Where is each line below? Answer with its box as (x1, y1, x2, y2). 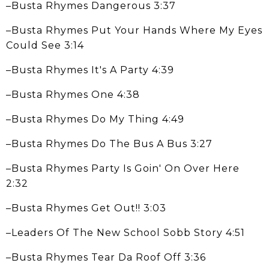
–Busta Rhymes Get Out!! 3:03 (6, 202, 166, 214)
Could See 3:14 (6, 39, 84, 51)
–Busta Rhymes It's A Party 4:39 (6, 64, 174, 76)
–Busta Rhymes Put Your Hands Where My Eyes (6, 24, 262, 36)
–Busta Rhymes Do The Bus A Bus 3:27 (6, 138, 213, 150)
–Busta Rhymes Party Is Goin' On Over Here (6, 162, 240, 174)
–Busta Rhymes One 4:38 (6, 88, 140, 100)
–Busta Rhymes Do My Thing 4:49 (6, 113, 184, 125)
